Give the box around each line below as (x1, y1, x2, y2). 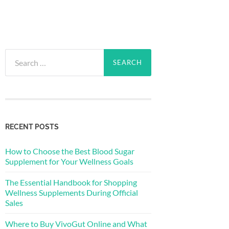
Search (5, 49, 28, 59)
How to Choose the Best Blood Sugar (5, 146, 134, 156)
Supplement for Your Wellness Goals (5, 156, 133, 166)
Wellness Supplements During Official (5, 187, 138, 197)
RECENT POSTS (5, 122, 59, 131)
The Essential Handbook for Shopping (5, 177, 137, 187)
